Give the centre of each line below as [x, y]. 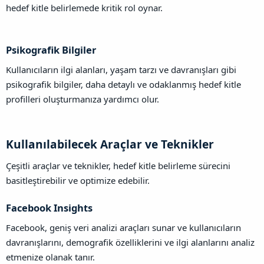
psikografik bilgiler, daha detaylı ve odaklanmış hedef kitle [123, 84]
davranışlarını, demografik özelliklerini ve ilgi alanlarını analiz [130, 242]
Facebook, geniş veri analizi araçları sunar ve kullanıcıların [123, 228]
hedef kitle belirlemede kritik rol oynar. [84, 8]
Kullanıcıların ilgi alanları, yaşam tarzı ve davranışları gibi [121, 69]
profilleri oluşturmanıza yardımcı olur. [82, 99]
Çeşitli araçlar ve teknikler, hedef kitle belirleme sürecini [118, 166]
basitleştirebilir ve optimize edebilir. [78, 181]
